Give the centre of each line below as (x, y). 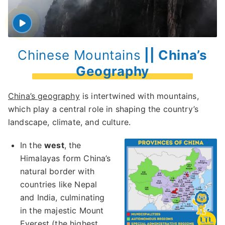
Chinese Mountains (79, 55)
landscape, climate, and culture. (70, 122)
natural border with (58, 171)
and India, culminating (63, 197)
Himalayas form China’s (66, 158)
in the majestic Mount (62, 210)
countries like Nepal (59, 184)
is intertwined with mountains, (139, 96)
